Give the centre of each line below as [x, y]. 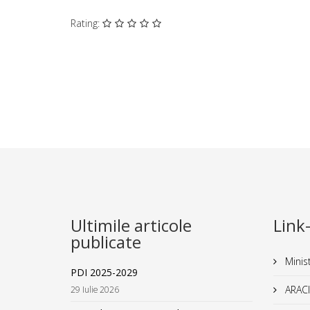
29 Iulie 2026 [95, 289]
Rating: [86, 23]
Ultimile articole [131, 225]
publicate [106, 242]
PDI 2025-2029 [104, 272]
